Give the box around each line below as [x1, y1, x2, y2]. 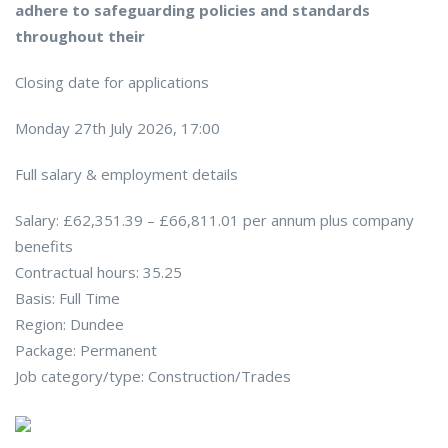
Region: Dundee [15, 314, 124, 335]
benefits [15, 236, 73, 257]
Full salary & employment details [15, 164, 238, 185]
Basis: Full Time [15, 288, 120, 309]
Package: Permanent [15, 340, 157, 361]
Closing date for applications [15, 72, 209, 93]
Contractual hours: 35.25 [15, 262, 182, 283]
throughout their [15, 26, 145, 47]
